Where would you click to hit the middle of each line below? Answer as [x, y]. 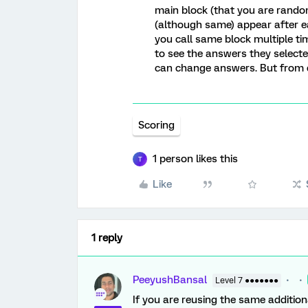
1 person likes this [195, 159]
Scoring [156, 125]
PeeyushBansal [170, 280]
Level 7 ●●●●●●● [247, 280]
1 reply [107, 238]
